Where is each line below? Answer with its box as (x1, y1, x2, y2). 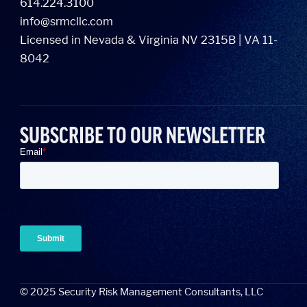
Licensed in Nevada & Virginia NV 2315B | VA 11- (20, 33, 278, 47)
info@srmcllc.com (20, 14, 114, 29)
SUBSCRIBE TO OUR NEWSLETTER (20, 123, 266, 149)
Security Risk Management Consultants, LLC (56, 286, 264, 298)
